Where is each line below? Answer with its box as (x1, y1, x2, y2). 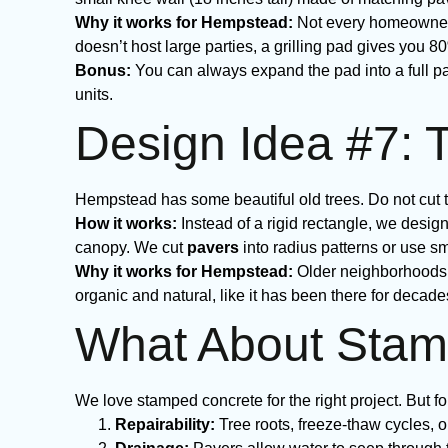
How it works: (75, 215, 177, 232)
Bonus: (75, 62, 131, 79)
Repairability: (115, 416, 215, 433)
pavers (187, 239, 239, 256)
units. (75, 86, 113, 103)
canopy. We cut (75, 239, 187, 256)
